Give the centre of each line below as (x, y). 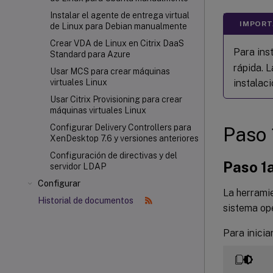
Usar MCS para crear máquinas (110, 71)
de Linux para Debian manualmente (119, 26)
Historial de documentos (87, 200)
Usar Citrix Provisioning (95, 99)
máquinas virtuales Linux (98, 110)
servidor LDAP (78, 166)
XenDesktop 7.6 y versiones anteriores (124, 138)
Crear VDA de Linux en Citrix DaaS (117, 43)
